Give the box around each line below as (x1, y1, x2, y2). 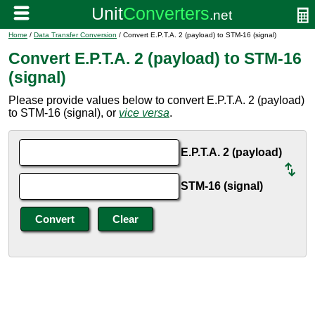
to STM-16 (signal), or (8, 107, 119, 119)
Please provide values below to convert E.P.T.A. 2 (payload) (8, 94, 304, 106)
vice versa (119, 107, 169, 119)
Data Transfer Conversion (34, 31, 117, 39)
